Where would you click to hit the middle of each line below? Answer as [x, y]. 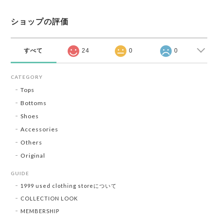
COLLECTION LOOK [49, 198]
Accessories [39, 129]
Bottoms [34, 103]
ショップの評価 [40, 22]
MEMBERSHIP [40, 211]
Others [32, 142]
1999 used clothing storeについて [69, 185]
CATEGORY [27, 77]
